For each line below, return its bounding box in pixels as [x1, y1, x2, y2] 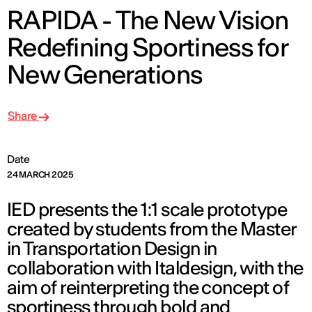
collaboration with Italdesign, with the [7, 256, 304, 280]
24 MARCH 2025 [7, 169, 74, 180]
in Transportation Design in [7, 237, 217, 260]
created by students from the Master [7, 217, 296, 241]
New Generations [7, 58, 203, 91]
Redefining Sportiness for [7, 31, 288, 64]
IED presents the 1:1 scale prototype [7, 198, 288, 221]
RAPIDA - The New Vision [7, 4, 289, 37]
